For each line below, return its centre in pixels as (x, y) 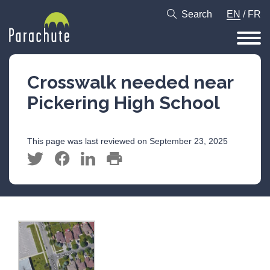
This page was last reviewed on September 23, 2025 (127, 141)
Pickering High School (124, 103)
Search (197, 14)
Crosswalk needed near (130, 82)
